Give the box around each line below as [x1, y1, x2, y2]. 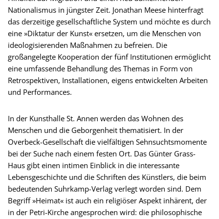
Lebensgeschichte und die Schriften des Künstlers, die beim [8, 172, 206, 182]
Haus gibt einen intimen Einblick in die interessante [8, 160, 179, 170]
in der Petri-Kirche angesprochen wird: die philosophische [8, 207, 202, 217]
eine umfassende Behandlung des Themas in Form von [8, 63, 193, 73]
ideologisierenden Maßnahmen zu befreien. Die [8, 40, 167, 50]
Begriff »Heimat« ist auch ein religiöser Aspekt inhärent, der [8, 195, 207, 205]
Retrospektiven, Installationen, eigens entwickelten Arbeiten [8, 75, 208, 85]
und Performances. [8, 87, 72, 97]
